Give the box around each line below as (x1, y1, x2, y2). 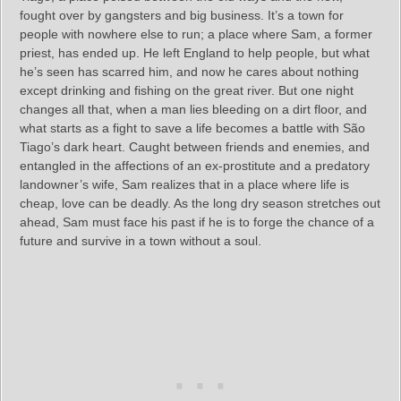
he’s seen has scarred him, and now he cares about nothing (20, 64, 359, 79)
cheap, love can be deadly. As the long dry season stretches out (20, 195, 380, 210)
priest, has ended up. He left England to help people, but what (20, 45, 370, 60)
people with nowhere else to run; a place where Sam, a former (20, 26, 372, 41)
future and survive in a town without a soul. (20, 233, 261, 248)
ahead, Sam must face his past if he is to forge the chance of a (20, 214, 374, 229)
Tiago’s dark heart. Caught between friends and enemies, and (20, 139, 370, 154)
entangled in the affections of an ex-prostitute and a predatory (20, 158, 370, 173)
